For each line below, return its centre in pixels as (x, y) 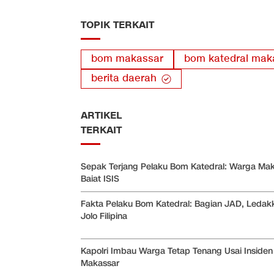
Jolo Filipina (104, 217)
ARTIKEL (101, 116)
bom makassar (127, 59)
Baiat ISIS (100, 179)
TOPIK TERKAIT (117, 25)
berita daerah (124, 79)
